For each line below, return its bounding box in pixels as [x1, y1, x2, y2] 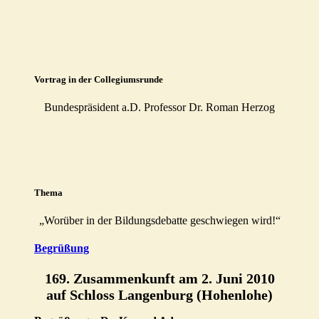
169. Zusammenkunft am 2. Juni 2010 [44, 270, 275, 286]
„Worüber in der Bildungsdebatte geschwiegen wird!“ [38, 214, 281, 227]
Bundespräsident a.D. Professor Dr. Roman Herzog [44, 100, 275, 113]
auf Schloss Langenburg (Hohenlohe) [46, 286, 273, 303]
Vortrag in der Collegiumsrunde [34, 73, 163, 85]
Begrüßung [34, 242, 89, 255]
